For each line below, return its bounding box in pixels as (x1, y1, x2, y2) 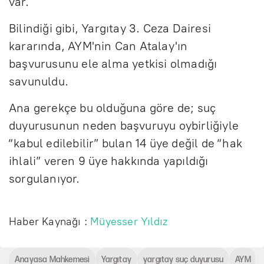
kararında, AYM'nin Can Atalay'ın (9, 38, 188, 53)
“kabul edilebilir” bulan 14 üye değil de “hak (9, 136, 243, 150)
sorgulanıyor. (9, 171, 80, 186)
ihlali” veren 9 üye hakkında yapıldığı (9, 153, 209, 168)
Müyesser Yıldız (90, 214, 168, 228)
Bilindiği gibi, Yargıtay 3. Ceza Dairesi (9, 21, 212, 35)
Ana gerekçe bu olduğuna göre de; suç (9, 100, 216, 115)
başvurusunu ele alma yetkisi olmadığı (9, 56, 217, 71)
